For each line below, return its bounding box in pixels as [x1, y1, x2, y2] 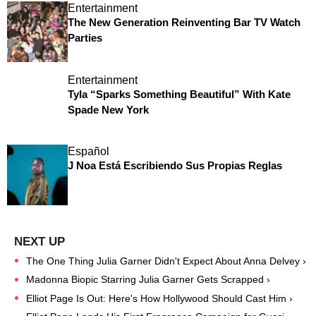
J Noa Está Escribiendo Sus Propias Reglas [67, 159, 282, 172]
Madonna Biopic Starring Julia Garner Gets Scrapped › [26, 274, 270, 286]
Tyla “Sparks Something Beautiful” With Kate [67, 87, 291, 100]
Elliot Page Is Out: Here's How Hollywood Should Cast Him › [26, 293, 293, 305]
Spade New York [67, 103, 149, 116]
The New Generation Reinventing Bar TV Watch [67, 16, 300, 28]
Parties [67, 31, 102, 44]
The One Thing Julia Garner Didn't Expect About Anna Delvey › [26, 255, 306, 267]
